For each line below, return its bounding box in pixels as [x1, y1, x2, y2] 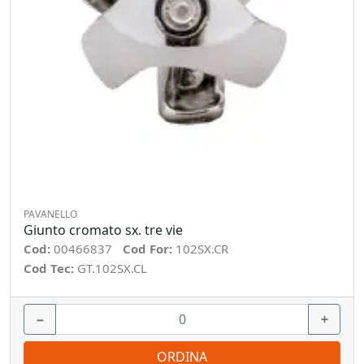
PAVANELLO [24, 207, 77, 221]
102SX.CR [175, 240, 228, 257]
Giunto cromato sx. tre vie [24, 221, 183, 239]
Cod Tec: [24, 260, 77, 276]
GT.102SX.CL [77, 260, 147, 276]
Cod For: [123, 240, 175, 257]
